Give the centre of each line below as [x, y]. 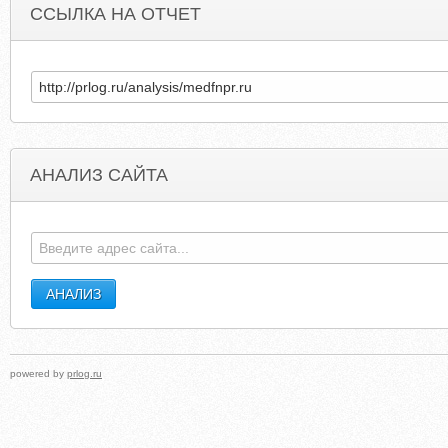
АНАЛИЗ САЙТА [99, 175]
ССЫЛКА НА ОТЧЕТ [115, 14]
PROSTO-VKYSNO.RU [215, 229]
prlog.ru [84, 373]
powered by [38, 373]
